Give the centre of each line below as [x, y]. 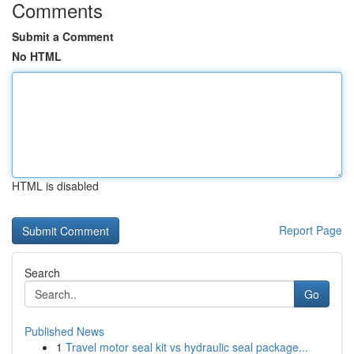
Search [42, 273]
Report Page [311, 230]
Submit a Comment [63, 36]
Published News [64, 331]
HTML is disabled [55, 186]
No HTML [37, 56]
